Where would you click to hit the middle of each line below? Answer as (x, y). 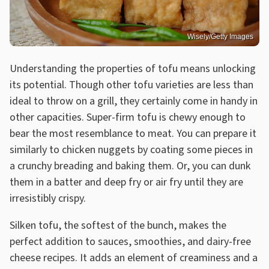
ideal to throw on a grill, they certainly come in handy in (134, 101)
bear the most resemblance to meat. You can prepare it (133, 133)
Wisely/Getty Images (220, 36)
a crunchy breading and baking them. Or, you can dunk (130, 166)
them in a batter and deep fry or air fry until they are (126, 182)
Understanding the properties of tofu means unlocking (133, 68)
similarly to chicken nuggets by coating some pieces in (131, 150)
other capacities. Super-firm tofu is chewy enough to (128, 117)
